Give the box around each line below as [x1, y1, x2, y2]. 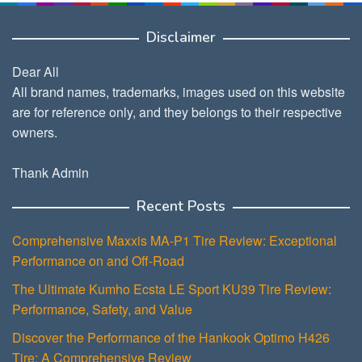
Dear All [12, 62, 59, 82]
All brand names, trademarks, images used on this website [12, 82, 345, 102]
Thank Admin [12, 163, 89, 183]
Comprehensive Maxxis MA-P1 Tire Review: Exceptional [12, 231, 337, 250]
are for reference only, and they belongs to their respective [12, 103, 342, 122]
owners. [12, 123, 57, 142]
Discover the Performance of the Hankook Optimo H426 [12, 328, 330, 347]
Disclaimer [146, 27, 216, 48]
